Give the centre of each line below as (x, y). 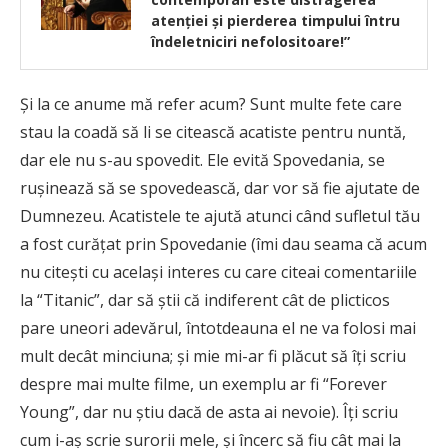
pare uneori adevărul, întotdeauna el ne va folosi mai (218, 328)
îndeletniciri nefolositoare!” (250, 42)
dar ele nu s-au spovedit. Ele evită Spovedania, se (202, 160)
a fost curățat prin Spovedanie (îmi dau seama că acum (223, 244)
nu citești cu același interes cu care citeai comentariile (218, 272)
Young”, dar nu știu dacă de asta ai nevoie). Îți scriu (209, 412)
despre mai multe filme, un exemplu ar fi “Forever (203, 384)
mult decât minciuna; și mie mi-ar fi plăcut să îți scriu (213, 356)
